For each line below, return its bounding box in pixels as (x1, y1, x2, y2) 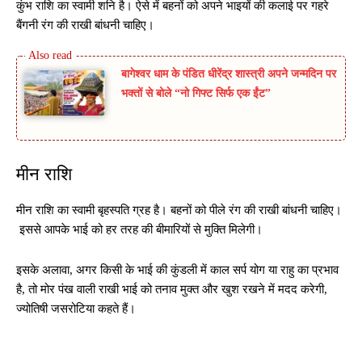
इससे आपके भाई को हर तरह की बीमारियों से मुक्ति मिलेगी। (16, 223, 263, 237)
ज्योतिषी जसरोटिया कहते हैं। (16, 302, 136, 316)
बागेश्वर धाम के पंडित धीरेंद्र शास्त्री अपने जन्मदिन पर (121, 68, 336, 81)
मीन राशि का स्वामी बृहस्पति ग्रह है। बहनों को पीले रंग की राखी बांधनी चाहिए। (16, 204, 342, 217)
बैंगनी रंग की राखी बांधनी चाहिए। (16, 19, 154, 32)
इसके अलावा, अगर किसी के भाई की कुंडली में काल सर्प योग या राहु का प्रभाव (16, 263, 339, 277)
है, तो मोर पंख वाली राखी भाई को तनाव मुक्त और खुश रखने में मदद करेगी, (16, 283, 327, 297)
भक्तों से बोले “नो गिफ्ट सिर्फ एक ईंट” (121, 87, 271, 100)
